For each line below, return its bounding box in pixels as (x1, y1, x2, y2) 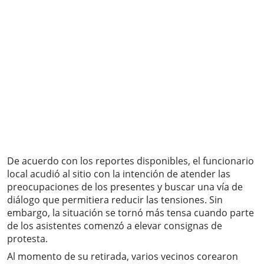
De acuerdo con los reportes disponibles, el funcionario (7, 154, 254, 168)
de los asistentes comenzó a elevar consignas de (7, 219, 222, 233)
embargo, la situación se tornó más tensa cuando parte (7, 206, 254, 220)
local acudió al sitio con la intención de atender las (7, 167, 230, 181)
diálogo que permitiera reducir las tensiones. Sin (7, 193, 223, 207)
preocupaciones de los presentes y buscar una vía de (7, 180, 243, 194)
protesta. (7, 232, 48, 246)
